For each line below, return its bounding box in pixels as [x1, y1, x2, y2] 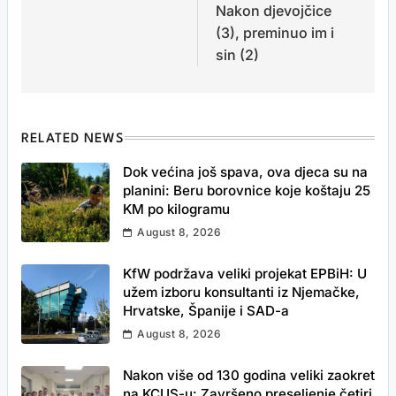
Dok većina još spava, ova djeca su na [123, 164, 368, 180]
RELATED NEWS [21, 133, 126, 146]
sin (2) [216, 46, 259, 64]
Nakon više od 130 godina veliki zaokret [123, 367, 375, 384]
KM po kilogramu [123, 201, 230, 217]
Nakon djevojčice [216, 2, 331, 19]
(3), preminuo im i [216, 24, 334, 42]
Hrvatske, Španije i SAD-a [123, 302, 289, 319]
